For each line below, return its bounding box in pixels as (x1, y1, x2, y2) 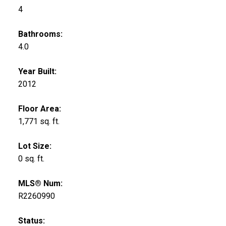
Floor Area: (18, 104, 61, 114)
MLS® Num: (18, 179, 63, 189)
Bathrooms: (18, 29, 63, 39)
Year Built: (18, 67, 56, 77)
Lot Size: (18, 141, 51, 151)
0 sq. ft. (18, 154, 44, 164)
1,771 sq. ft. (18, 117, 60, 127)
